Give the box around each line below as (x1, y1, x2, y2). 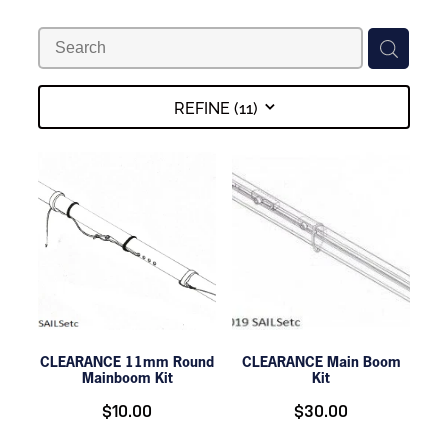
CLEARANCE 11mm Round (40, 352, 214, 372)
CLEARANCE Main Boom (241, 352, 401, 372)
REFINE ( (173, 96, 239, 119)
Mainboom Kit (81, 368, 173, 388)
